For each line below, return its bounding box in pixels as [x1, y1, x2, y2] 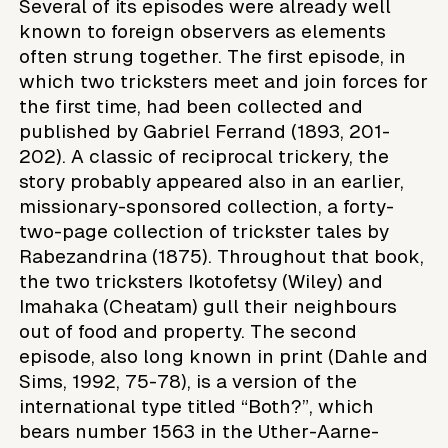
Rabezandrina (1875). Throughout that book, [19, 245, 425, 267]
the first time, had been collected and [19, 95, 364, 117]
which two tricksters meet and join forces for [19, 70, 429, 92]
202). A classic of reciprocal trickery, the [19, 145, 390, 167]
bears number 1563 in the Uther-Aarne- [19, 420, 380, 442]
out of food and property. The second [19, 320, 358, 342]
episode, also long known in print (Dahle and [19, 345, 429, 367]
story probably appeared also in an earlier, [19, 170, 405, 192]
